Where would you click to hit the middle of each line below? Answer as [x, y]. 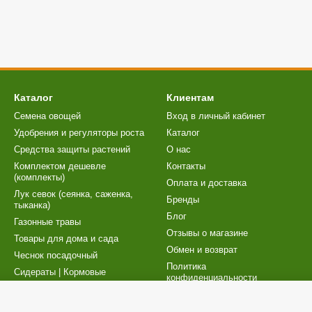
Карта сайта [192, 294]
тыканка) [32, 205]
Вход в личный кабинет [216, 116]
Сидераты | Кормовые [60, 272]
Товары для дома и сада [66, 239]
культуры [33, 283]
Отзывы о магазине [207, 233]
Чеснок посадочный [56, 255]
